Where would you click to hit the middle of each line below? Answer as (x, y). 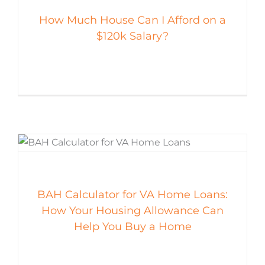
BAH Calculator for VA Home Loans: (132, 195)
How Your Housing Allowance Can (132, 211)
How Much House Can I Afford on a (132, 20)
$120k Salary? (132, 36)
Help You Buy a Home (132, 227)
